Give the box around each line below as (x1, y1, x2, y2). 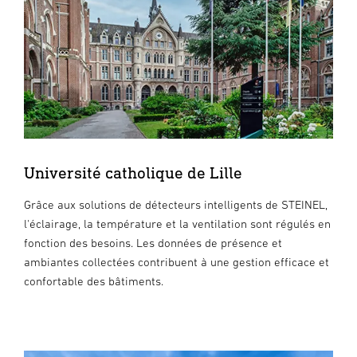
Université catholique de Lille (24, 163, 242, 183)
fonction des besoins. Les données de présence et (24, 236, 282, 250)
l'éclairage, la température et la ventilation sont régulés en (24, 217, 331, 231)
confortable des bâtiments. (24, 274, 163, 288)
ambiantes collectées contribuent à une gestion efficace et (24, 255, 329, 269)
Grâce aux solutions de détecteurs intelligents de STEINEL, (24, 198, 328, 212)
